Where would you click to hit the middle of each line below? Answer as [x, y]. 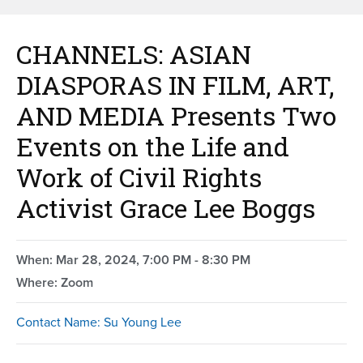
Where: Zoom [55, 282]
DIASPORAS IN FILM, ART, [175, 84]
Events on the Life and [153, 146]
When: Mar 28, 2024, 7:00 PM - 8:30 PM [133, 259]
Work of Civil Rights [139, 177]
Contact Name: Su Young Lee [99, 322]
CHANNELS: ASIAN [134, 53]
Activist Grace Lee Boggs [166, 207]
